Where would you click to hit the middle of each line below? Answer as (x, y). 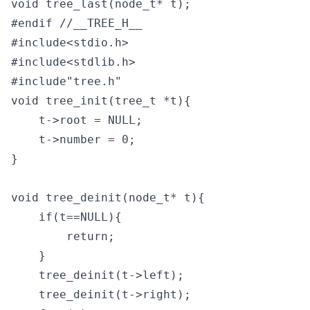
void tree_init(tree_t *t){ (101, 101)
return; (63, 236)
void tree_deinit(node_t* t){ (108, 198)
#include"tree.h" (66, 81)
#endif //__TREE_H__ (77, 23)
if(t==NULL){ (66, 217)
